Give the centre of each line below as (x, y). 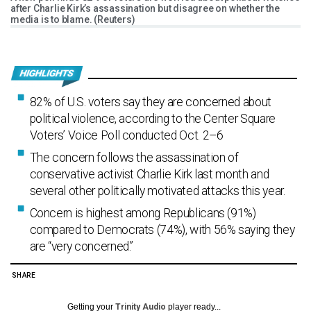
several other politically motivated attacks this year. (157, 191)
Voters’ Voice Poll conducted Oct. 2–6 (126, 136)
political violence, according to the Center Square (152, 119)
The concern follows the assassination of (134, 158)
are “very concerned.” (82, 247)
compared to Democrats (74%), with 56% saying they (162, 230)
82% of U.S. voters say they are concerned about (150, 102)
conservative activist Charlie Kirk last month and (149, 175)
